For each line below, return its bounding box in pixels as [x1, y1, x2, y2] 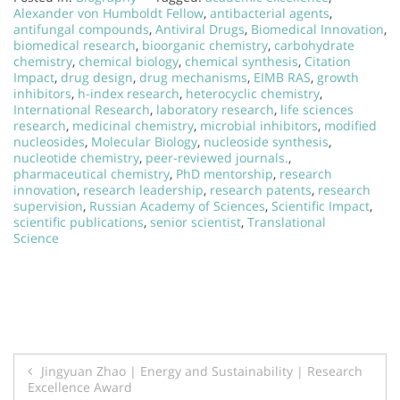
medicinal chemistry [72, 117, 194, 134]
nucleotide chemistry [13, 149, 139, 166]
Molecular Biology [91, 133, 197, 150]
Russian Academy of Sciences [89, 197, 265, 214]
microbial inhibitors [200, 117, 318, 134]
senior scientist [150, 213, 241, 230]
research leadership [83, 181, 204, 198]
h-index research [78, 85, 179, 102]
